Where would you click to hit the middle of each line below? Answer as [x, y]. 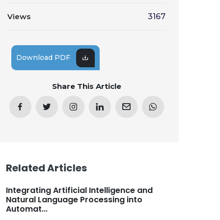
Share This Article [86, 86]
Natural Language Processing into [74, 200]
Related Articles [46, 168]
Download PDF [43, 57]
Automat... [27, 209]
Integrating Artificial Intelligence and [79, 190]
